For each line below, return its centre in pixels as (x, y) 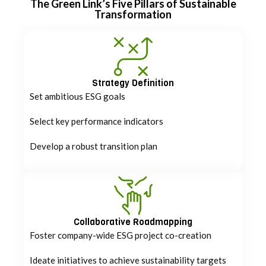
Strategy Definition (133, 83)
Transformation (133, 14)
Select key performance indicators (96, 121)
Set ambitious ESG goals (77, 96)
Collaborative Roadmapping (133, 221)
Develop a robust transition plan (94, 146)
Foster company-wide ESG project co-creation (121, 235)
